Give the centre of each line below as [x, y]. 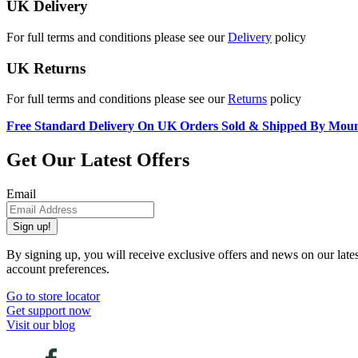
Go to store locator [53, 296]
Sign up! [32, 227]
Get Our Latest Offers [98, 160]
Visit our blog [41, 325]
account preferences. [58, 269]
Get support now [49, 311]
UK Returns [46, 68]
